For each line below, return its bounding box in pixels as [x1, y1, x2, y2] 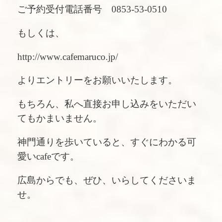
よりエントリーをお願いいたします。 [17, 75, 177, 86]
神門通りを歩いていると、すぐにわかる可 [17, 136, 196, 147]
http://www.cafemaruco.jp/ [17, 51, 118, 62]
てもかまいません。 [17, 113, 102, 124]
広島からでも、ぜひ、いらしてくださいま [17, 174, 196, 185]
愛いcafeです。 [17, 151, 79, 162]
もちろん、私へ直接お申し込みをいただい [17, 99, 196, 110]
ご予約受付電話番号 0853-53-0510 [17, 4, 176, 15]
